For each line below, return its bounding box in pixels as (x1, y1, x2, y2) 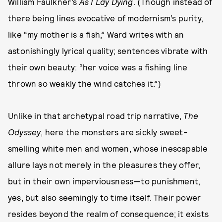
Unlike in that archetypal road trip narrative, (8, 111, 184, 121)
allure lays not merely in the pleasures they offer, (8, 160, 201, 170)
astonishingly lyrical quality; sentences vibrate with (8, 46, 208, 56)
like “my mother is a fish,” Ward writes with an (8, 29, 184, 40)
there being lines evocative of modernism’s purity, (8, 13, 204, 23)
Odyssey (8, 127, 41, 137)
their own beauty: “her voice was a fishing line (8, 62, 188, 72)
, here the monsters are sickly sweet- (41, 127, 187, 137)
